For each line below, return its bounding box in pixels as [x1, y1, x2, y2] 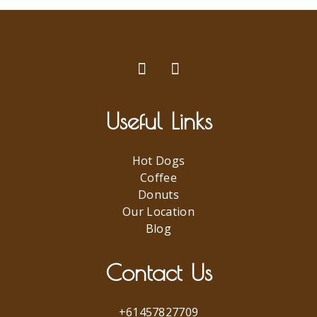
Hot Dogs [132, 152, 185, 168]
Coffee [140, 169, 177, 185]
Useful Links [105, 106, 212, 134]
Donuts [138, 186, 179, 202]
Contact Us [105, 258, 212, 286]
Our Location [122, 203, 195, 219]
